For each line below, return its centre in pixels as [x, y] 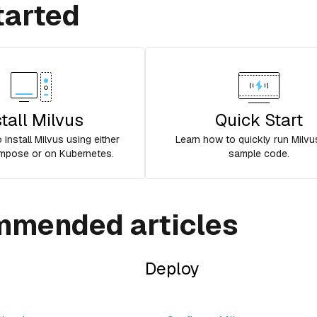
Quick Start [259, 120]
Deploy [172, 269]
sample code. [259, 154]
